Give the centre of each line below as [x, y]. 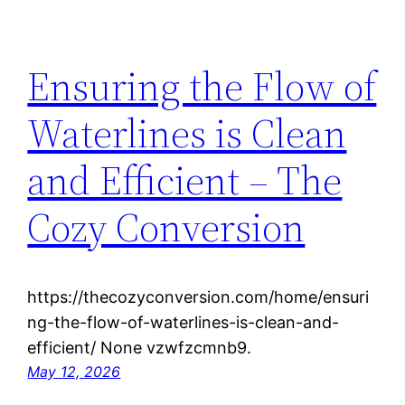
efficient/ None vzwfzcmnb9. [140, 347]
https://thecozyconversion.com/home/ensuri [198, 297]
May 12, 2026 [74, 371]
